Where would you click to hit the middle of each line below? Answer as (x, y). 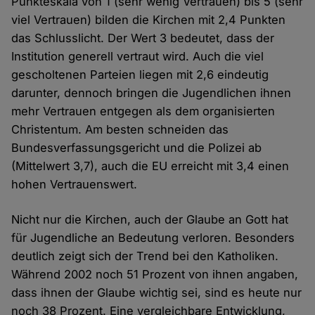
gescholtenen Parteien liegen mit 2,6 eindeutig (140, 75)
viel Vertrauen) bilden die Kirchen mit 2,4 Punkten (149, 20)
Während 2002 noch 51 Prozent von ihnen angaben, (155, 275)
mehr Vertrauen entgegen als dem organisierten (143, 111)
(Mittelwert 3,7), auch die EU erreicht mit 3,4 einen (150, 166)
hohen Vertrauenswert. (75, 185)
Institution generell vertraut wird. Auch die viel (138, 57)
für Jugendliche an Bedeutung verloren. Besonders (153, 238)
